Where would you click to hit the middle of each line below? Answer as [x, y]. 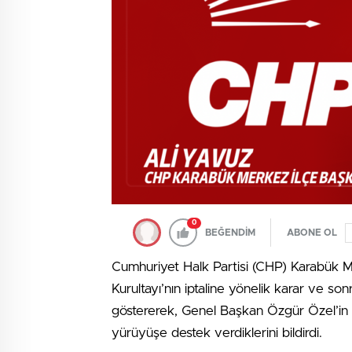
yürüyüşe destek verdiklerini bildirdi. [217, 333]
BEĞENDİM [230, 233]
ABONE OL [312, 233]
